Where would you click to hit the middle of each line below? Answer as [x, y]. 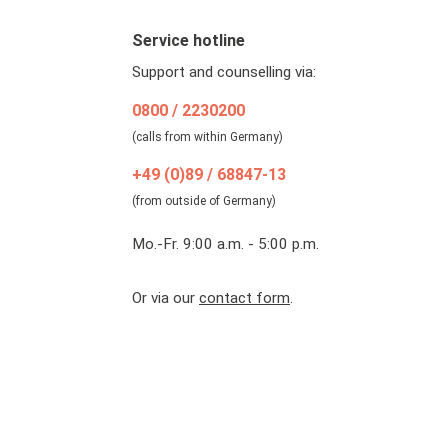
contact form [244, 297]
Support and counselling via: [224, 72]
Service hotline [188, 41]
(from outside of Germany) [204, 200]
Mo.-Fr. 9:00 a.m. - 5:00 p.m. [225, 243]
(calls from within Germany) [207, 137]
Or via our [165, 297]
